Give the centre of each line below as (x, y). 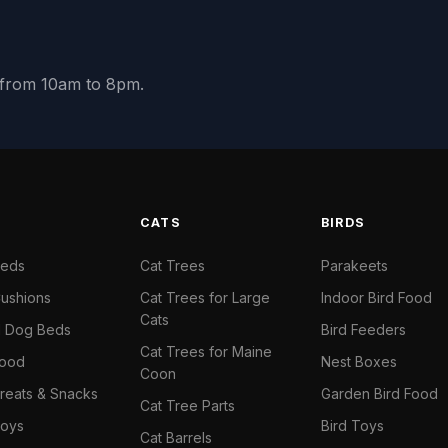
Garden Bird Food (379, 393)
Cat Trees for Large (205, 297)
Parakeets (354, 265)
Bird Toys (352, 425)
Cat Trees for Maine (206, 351)
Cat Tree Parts (187, 405)
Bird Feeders (363, 329)
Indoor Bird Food (376, 297)
